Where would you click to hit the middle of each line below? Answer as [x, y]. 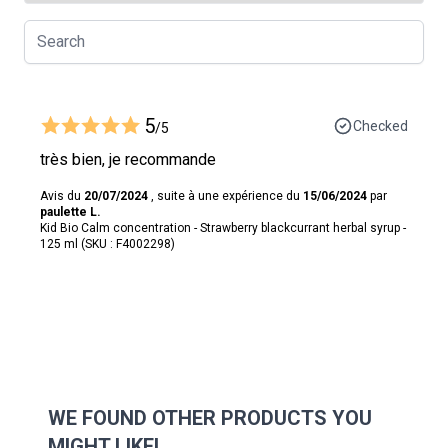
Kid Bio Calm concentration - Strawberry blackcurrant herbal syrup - [223, 227]
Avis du [62, 195]
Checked [380, 125]
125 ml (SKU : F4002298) [107, 243]
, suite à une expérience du [225, 195]
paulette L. [70, 211]
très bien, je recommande [128, 159]
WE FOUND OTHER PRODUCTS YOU [210, 417]
